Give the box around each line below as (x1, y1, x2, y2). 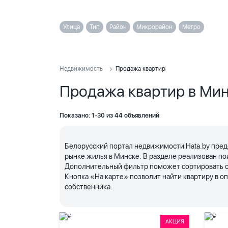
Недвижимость (60, 65, 103, 72)
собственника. (65, 183, 112, 191)
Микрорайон (136, 23, 173, 31)
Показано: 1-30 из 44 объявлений (60, 112, 159, 119)
